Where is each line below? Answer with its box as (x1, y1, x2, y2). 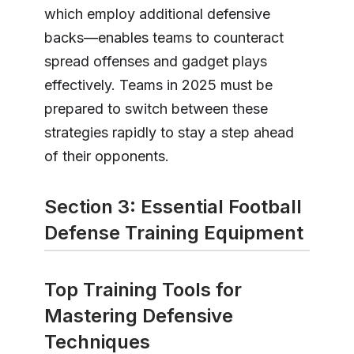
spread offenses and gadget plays (44, 53, 267, 70)
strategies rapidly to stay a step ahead (44, 124, 294, 141)
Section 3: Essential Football (44, 195, 302, 219)
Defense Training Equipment (44, 221, 303, 245)
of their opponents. (44, 148, 169, 165)
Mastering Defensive (44, 304, 233, 328)
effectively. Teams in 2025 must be (44, 77, 273, 94)
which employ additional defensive (44, 6, 270, 23)
